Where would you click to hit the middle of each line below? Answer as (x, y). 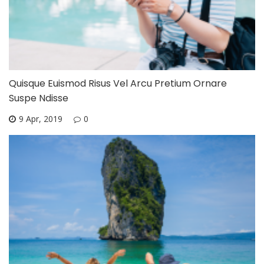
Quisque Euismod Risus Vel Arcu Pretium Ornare (118, 84)
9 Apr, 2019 (41, 119)
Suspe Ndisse (39, 98)
